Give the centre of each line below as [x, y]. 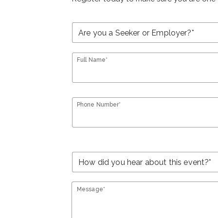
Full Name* [92, 60]
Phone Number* [99, 105]
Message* [91, 190]
